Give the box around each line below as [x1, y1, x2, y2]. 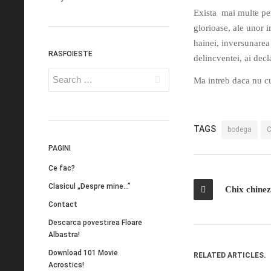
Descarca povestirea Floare [48, 218, 142, 227]
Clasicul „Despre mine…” [48, 181, 131, 191]
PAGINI [48, 144, 71, 152]
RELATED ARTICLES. [194, 250, 266, 260]
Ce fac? [48, 163, 75, 172]
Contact [48, 200, 77, 209]
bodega [227, 125, 252, 134]
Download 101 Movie [48, 248, 118, 257]
